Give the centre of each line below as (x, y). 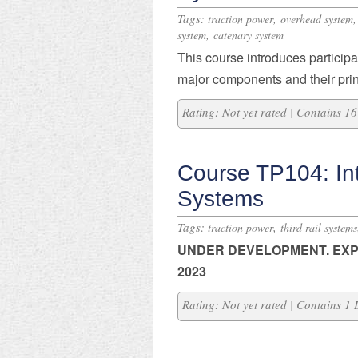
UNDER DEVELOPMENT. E (259, 250)
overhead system (317, 19)
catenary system (249, 35)
